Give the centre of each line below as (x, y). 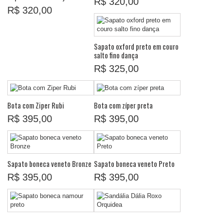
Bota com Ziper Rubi (36, 105)
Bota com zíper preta (123, 105)
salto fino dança (116, 55)
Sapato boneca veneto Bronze (49, 163)
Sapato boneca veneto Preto (134, 163)
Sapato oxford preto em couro (136, 46)
